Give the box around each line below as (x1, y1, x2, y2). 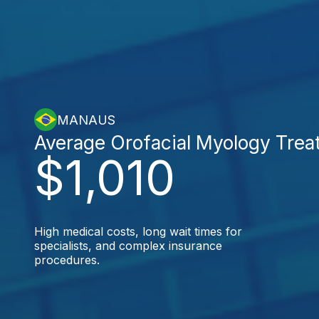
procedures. (34, 253, 100, 267)
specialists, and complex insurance (34, 239, 222, 253)
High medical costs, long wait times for (34, 224, 242, 239)
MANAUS (57, 112, 115, 127)
